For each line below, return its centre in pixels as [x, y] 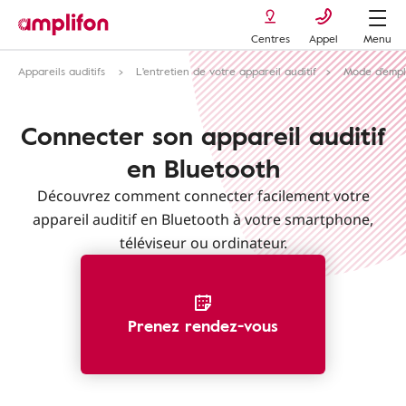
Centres [270, 38]
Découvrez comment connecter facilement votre [203, 196]
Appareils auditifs [63, 71]
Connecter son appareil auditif [203, 135]
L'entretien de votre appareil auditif [226, 71]
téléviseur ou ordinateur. [203, 243]
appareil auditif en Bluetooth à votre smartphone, [203, 219]
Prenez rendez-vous [203, 325]
